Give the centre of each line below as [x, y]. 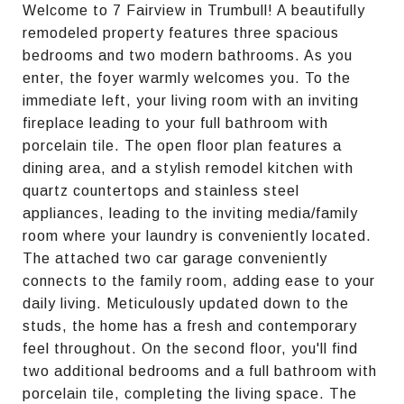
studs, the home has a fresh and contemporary [190, 326]
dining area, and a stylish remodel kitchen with [188, 168]
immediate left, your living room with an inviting [191, 100]
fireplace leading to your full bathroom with [175, 123]
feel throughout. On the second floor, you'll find [190, 348]
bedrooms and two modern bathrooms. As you [188, 55]
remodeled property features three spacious [181, 32]
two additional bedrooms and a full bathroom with [200, 371]
